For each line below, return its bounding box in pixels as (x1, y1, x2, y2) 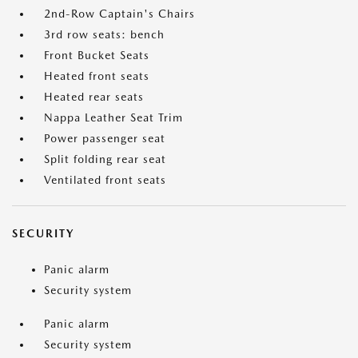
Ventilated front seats (44, 173, 166, 186)
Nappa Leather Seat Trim (44, 111, 183, 124)
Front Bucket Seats (44, 49, 149, 62)
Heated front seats (44, 70, 149, 82)
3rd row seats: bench (44, 28, 165, 41)
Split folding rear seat (44, 153, 166, 165)
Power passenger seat (44, 132, 165, 145)
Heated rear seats (44, 90, 144, 103)
